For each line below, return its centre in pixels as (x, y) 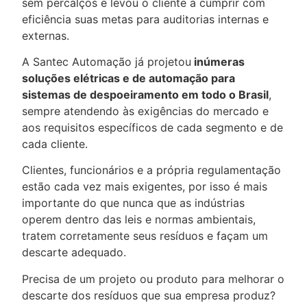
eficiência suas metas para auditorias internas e (145, 19)
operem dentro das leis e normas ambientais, (139, 220)
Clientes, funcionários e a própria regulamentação (151, 170)
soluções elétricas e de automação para (128, 78)
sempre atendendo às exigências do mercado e (145, 111)
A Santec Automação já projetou (107, 62)
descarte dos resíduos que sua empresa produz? (149, 295)
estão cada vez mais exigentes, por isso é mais (145, 187)
